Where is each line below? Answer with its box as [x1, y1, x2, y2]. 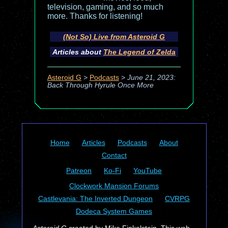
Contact [101, 151, 127, 159]
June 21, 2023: [127, 74, 176, 82]
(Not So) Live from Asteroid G [63, 33, 165, 41]
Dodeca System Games [76, 207, 152, 215]
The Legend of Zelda [103, 48, 176, 56]
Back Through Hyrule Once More [47, 81, 154, 90]
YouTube [133, 166, 162, 175]
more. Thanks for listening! [47, 12, 142, 20]
